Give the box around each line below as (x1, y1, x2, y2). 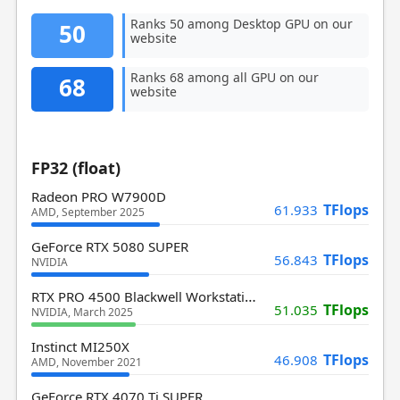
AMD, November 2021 (30, 354, 142, 370)
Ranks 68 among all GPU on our (129, 69, 319, 86)
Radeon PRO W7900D (30, 187, 166, 205)
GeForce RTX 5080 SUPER (30, 237, 188, 255)
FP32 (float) (30, 157, 121, 179)
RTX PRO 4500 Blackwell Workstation (244, 287, 256, 306)
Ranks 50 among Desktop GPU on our (129, 15, 353, 32)
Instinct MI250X (30, 337, 129, 355)
